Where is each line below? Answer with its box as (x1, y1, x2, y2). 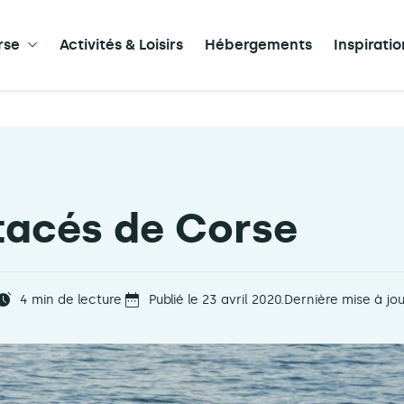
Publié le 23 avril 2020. (148, 292, 284, 308)
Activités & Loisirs (60, 36, 183, 53)
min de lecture (27, 292, 122, 308)
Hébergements (205, 36, 312, 53)
